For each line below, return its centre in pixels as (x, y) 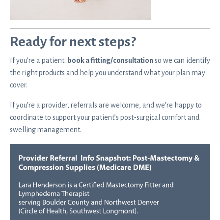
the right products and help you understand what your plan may (108, 72)
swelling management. (46, 129)
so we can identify (182, 60)
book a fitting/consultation (110, 60)
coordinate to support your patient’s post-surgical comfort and (105, 117)
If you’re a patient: (39, 60)
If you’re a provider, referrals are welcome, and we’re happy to (106, 105)
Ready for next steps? (73, 41)
